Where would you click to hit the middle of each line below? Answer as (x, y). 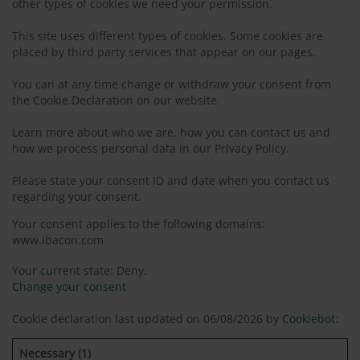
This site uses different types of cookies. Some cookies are (168, 36)
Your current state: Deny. (81, 270)
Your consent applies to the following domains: (139, 224)
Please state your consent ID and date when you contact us (171, 180)
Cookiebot (309, 319)
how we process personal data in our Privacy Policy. (151, 148)
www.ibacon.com (58, 240)
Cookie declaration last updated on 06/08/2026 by (147, 319)
